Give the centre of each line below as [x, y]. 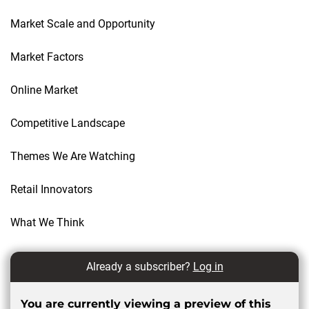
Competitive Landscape [68, 123]
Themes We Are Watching [73, 156]
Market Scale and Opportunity [83, 23]
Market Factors [47, 57]
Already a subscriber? [139, 266]
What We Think [47, 222]
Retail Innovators [51, 189]
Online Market [44, 90]
